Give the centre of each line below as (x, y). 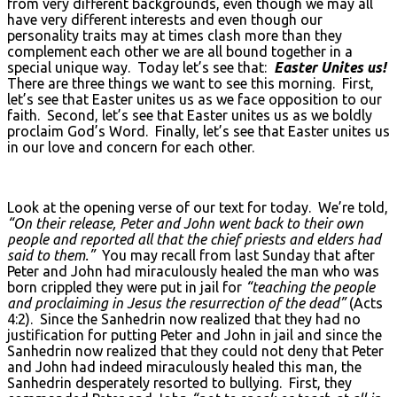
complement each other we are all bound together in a (180, 51)
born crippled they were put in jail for (126, 287)
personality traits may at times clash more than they (175, 35)
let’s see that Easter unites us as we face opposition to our (195, 99)
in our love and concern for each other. (131, 147)
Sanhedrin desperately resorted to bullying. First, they (179, 382)
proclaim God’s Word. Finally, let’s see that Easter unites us (198, 131)
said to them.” (51, 255)
